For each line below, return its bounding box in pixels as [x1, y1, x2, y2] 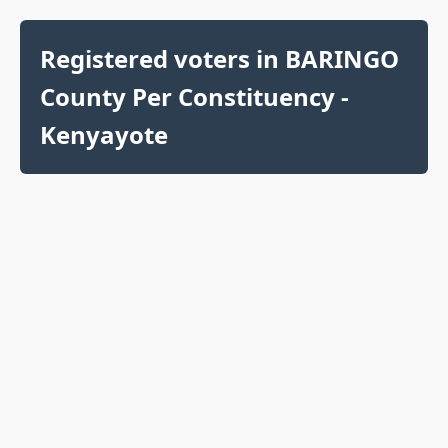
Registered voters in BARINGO [40, 42, 399, 75]
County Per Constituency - [40, 80, 349, 113]
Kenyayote [40, 118, 168, 151]
